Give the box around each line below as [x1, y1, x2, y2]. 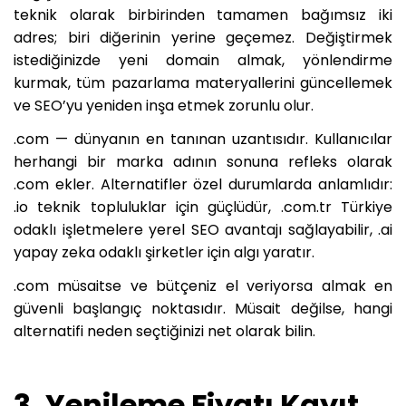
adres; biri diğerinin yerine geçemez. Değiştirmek [14, 27, 392, 49]
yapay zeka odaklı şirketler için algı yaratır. [14, 242, 314, 264]
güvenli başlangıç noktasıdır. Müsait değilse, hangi [14, 298, 392, 320]
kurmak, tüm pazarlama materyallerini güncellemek [14, 72, 392, 94]
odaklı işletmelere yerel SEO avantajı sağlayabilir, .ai [14, 219, 392, 241]
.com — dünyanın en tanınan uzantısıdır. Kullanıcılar [14, 129, 392, 150]
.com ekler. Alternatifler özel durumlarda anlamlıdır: [14, 174, 392, 196]
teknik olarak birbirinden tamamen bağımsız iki [14, 5, 392, 26]
